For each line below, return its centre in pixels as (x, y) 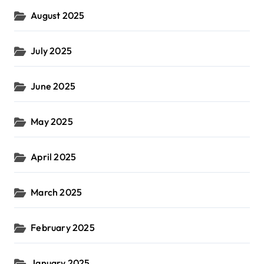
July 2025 (52, 51)
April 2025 (54, 157)
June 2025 (53, 86)
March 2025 (57, 192)
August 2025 (58, 16)
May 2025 (52, 122)
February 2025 (63, 228)
